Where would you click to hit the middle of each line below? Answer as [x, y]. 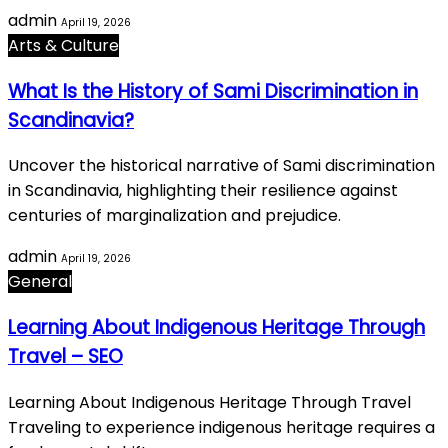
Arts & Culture [63, 45]
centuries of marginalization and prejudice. [174, 216]
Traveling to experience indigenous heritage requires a [221, 427]
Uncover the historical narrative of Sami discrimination [221, 166]
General [40, 282]
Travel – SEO [65, 357]
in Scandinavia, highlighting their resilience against [203, 191]
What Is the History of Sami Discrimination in [213, 91]
